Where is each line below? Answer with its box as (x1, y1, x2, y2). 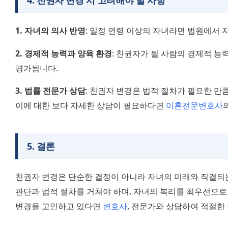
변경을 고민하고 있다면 (15, 200, 103, 212)
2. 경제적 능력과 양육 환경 (15, 47, 112, 59)
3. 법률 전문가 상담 (15, 84, 85, 96)
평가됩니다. (15, 62, 58, 74)
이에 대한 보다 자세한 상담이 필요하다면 (15, 99, 166, 111)
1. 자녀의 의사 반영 (15, 25, 85, 37)
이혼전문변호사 (166, 99, 223, 111)
